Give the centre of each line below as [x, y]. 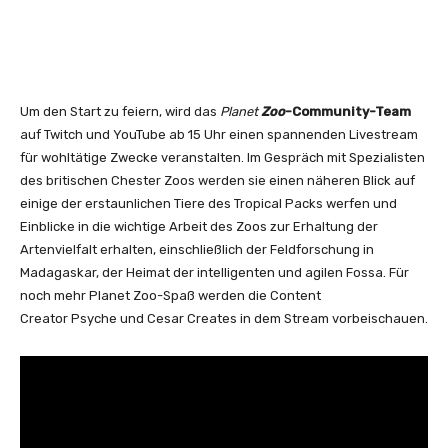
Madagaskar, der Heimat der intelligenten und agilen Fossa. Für [214, 273]
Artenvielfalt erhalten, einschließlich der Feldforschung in [197, 250]
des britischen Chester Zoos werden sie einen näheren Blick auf [217, 181]
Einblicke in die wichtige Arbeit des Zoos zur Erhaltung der [199, 227]
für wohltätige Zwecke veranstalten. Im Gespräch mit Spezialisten [222, 158]
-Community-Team [348, 112]
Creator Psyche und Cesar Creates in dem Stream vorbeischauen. [224, 319]
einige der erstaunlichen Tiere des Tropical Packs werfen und [208, 204]
